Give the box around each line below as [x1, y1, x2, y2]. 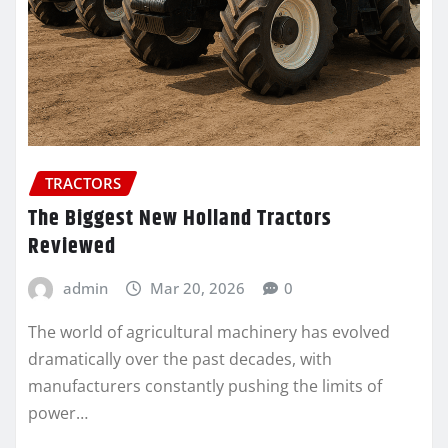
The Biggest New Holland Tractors [28, 202, 332, 237]
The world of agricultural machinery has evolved [28, 321, 390, 344]
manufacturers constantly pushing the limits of [28, 375, 382, 398]
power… [28, 402, 88, 425]
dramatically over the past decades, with [28, 348, 332, 371]
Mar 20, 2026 [150, 278, 246, 299]
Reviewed [28, 230, 116, 265]
